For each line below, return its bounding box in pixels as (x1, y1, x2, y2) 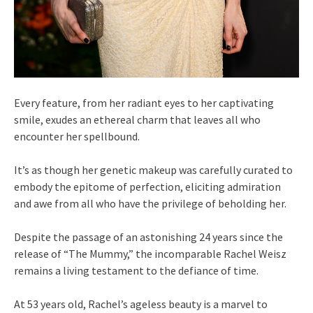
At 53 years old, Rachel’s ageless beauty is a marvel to (14, 296, 268, 311)
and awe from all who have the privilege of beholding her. (14, 196, 286, 210)
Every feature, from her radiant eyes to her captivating (14, 95, 274, 110)
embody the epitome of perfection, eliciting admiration (14, 179, 281, 194)
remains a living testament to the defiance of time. (14, 263, 259, 277)
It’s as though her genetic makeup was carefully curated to (14, 162, 293, 177)
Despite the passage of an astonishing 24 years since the (14, 229, 283, 244)
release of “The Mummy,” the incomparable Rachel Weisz (14, 246, 286, 261)
